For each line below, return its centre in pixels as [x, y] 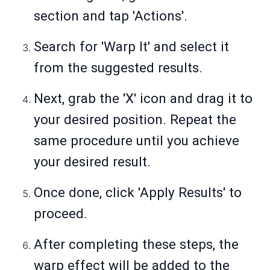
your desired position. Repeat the [135, 120]
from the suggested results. [118, 68]
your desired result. [92, 162]
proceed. [61, 214]
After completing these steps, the [136, 244]
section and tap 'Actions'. [111, 16]
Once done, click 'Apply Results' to [138, 193]
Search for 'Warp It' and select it [131, 47]
